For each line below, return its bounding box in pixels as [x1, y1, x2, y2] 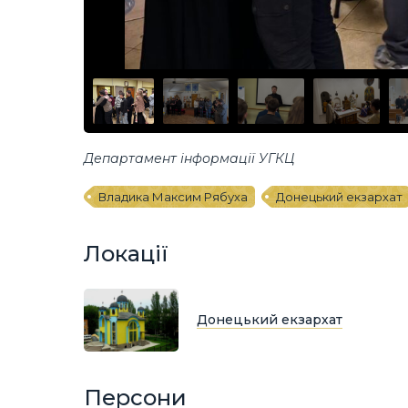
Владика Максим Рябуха [98, 189, 248, 205]
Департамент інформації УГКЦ [84, 150, 295, 168]
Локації [84, 240, 168, 267]
